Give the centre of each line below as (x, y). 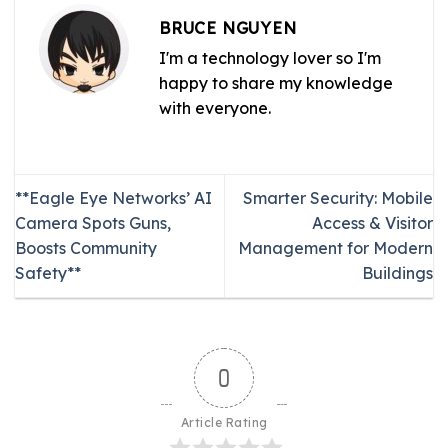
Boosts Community (86, 248)
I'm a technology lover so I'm (270, 58)
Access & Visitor (372, 223)
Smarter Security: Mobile (338, 198)
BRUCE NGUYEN (228, 28)
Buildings (397, 273)
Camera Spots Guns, (93, 223)
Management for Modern (335, 248)
